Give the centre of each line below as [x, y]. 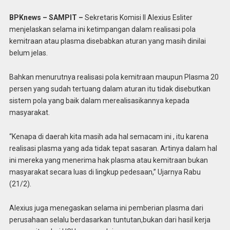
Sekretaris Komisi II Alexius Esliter [138, 18]
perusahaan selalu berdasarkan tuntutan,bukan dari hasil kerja [110, 219]
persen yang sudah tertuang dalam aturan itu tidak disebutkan [110, 89]
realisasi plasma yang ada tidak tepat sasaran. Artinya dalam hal [113, 148]
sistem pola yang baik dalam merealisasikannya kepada [99, 101]
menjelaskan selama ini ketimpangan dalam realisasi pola [102, 30]
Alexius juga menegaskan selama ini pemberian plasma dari [106, 208]
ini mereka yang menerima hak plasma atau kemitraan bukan [108, 160]
